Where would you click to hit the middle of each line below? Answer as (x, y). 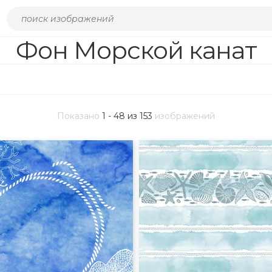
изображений (184, 116)
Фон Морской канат (136, 50)
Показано (80, 116)
